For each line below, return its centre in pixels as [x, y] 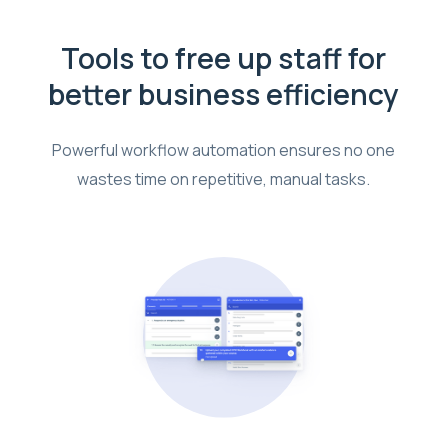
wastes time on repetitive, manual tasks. [224, 178]
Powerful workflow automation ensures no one [224, 149]
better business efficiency [224, 94]
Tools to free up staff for [224, 58]
